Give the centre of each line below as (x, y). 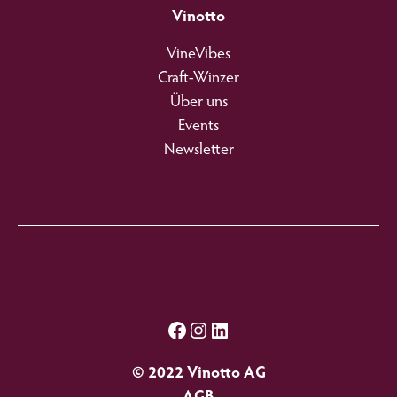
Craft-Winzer (198, 79)
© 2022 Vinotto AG (198, 374)
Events (198, 127)
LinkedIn (245, 329)
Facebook (207, 329)
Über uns (198, 103)
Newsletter (198, 151)
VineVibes (198, 55)
